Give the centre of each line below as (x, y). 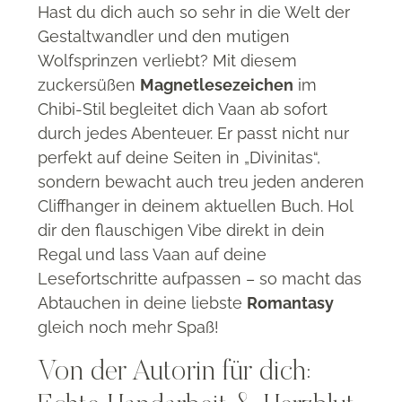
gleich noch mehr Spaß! (128, 327)
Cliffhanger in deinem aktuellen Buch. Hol (195, 205)
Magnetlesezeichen (217, 84)
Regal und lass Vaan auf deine (152, 254)
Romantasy (290, 302)
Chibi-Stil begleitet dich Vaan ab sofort (183, 109)
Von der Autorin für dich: (174, 372)
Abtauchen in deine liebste (142, 302)
